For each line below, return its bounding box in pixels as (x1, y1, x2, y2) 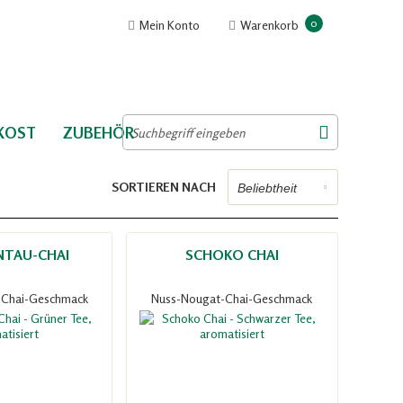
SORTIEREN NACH (112, 179, 217, 194)
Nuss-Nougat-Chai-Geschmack (151, 291, 313, 307)
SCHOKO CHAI (184, 246, 279, 264)
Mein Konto (139, 17, 200, 32)
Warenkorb (240, 17, 299, 32)
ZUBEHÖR (63, 123, 134, 142)
